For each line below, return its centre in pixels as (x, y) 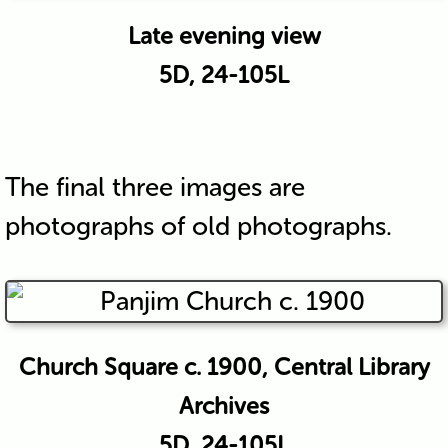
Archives (224, 405)
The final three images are (154, 187)
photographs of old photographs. (198, 226)
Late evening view (224, 35)
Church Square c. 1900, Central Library (224, 366)
